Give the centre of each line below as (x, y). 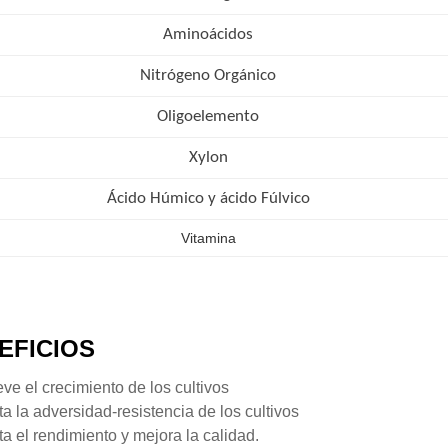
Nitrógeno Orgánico (208, 75)
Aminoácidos (208, 34)
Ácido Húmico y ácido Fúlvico (208, 198)
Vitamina (208, 237)
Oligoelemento (208, 116)
